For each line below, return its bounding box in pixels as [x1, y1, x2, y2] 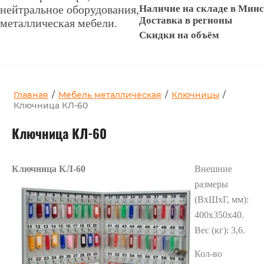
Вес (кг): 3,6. [194, 225, 245, 235]
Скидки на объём [139, 29, 219, 41]
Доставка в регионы [139, 14, 232, 26]
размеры [194, 179, 228, 189]
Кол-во [194, 248, 222, 259]
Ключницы [171, 89, 219, 100]
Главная [14, 89, 48, 100]
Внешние [194, 163, 232, 174]
